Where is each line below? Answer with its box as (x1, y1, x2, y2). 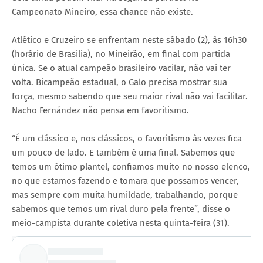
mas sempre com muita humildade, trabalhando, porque (12, 189, 238, 200)
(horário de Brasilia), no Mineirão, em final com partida (12, 48, 230, 59)
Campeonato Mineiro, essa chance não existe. (12, 6, 193, 17)
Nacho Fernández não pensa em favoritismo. (12, 104, 189, 116)
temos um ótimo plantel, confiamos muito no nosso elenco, (12, 161, 250, 172)
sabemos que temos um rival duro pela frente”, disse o (12, 203, 230, 214)
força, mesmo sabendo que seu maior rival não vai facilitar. (12, 90, 248, 102)
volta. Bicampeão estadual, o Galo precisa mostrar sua (12, 76, 227, 87)
